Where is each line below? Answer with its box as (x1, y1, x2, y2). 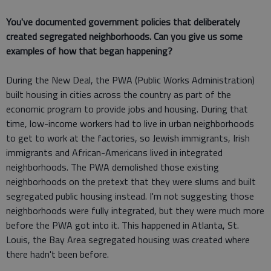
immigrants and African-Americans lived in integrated (6, 145, 223, 160)
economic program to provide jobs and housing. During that (6, 101, 248, 116)
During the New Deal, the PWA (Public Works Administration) (6, 72, 255, 87)
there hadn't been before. (6, 246, 109, 261)
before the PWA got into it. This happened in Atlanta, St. (6, 217, 239, 232)
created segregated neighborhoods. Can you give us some (6, 28, 243, 44)
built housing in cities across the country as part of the (6, 87, 231, 102)
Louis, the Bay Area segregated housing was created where (6, 232, 250, 247)
